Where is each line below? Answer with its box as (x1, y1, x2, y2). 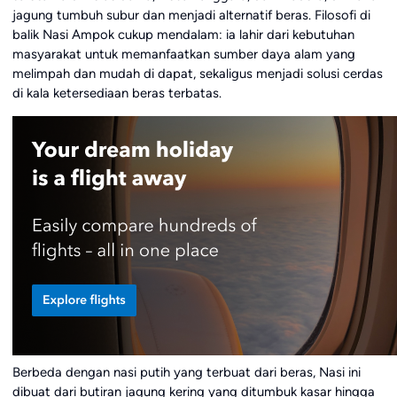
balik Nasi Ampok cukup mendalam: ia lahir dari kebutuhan (12, 27, 354, 43)
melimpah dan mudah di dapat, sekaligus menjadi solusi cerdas (12, 66, 383, 82)
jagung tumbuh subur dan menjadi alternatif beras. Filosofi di (12, 7, 370, 24)
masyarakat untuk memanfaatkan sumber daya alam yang (12, 46, 355, 63)
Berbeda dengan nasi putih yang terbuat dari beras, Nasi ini (12, 364, 361, 381)
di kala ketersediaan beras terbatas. (12, 85, 222, 102)
